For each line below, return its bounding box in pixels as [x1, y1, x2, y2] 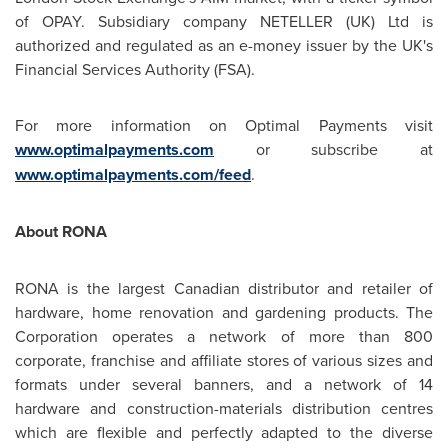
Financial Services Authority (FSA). [15, 58, 255, 80]
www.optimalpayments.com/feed [15, 163, 251, 186]
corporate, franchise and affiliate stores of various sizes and [15, 349, 433, 371]
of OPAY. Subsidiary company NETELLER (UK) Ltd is [15, 10, 433, 32]
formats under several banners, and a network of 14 [15, 373, 433, 395]
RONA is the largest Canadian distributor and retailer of [15, 277, 433, 299]
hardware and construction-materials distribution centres [15, 397, 433, 419]
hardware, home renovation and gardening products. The [15, 301, 433, 323]
